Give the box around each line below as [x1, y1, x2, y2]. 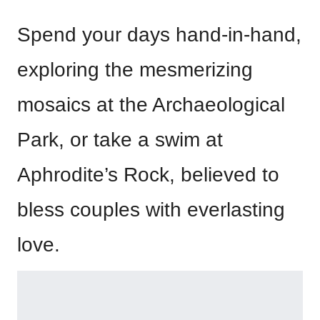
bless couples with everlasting [17, 199, 285, 221]
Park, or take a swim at [17, 129, 223, 151]
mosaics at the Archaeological [17, 94, 285, 116]
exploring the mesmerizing [17, 59, 253, 81]
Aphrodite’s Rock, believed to [17, 164, 279, 186]
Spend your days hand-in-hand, [17, 24, 301, 46]
